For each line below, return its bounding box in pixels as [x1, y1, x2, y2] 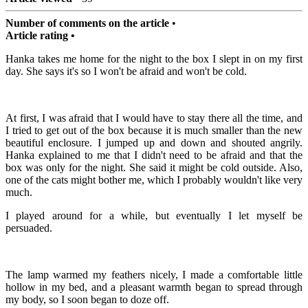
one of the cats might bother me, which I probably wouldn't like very [5, 174, 302, 186]
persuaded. [5, 222, 52, 234]
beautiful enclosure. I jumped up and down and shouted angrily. [5, 137, 302, 149]
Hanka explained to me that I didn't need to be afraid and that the [5, 149, 302, 162]
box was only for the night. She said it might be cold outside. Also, [5, 162, 302, 174]
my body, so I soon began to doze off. [5, 294, 169, 306]
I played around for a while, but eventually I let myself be [5, 210, 302, 222]
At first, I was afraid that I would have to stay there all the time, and [5, 112, 302, 124]
